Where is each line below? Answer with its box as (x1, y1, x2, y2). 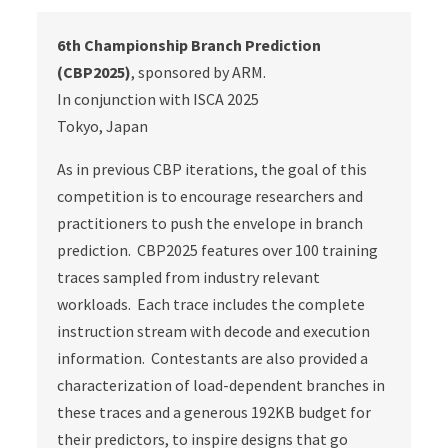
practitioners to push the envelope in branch (57, 213, 364, 233)
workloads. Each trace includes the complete (57, 294, 366, 314)
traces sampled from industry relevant (57, 267, 321, 287)
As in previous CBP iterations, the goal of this (57, 159, 368, 179)
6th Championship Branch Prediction (57, 35, 322, 55)
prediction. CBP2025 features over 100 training (57, 240, 379, 260)
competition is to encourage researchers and (57, 186, 364, 206)
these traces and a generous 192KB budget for (57, 402, 372, 422)
